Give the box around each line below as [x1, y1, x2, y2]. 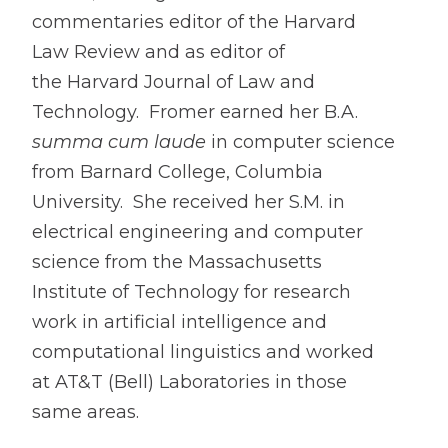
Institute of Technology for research [32, 281, 351, 303]
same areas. [32, 401, 139, 423]
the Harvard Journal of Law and [32, 71, 315, 93]
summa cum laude [32, 131, 206, 153]
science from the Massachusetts [32, 251, 322, 273]
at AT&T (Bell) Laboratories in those [32, 371, 347, 393]
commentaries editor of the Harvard [32, 11, 356, 33]
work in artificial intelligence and [32, 311, 327, 333]
